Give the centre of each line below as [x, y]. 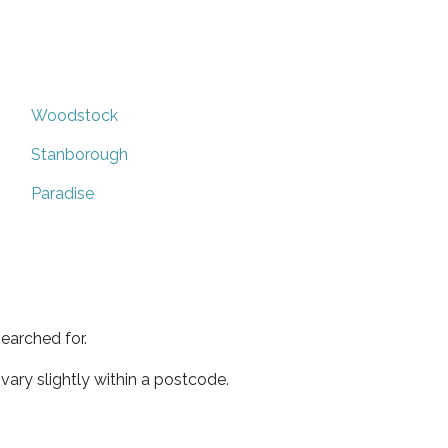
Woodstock [74, 115]
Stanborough [79, 154]
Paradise [62, 193]
